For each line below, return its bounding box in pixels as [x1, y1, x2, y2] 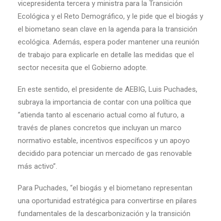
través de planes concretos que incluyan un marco [18, 123, 182, 132]
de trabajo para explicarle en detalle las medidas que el [18, 50, 194, 59]
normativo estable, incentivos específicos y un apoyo [18, 136, 190, 145]
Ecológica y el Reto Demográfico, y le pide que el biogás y [18, 12, 203, 21]
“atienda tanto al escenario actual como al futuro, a [18, 110, 184, 119]
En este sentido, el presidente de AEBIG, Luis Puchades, [18, 85, 197, 94]
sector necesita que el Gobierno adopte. [18, 63, 147, 72]
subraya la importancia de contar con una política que [18, 98, 191, 107]
